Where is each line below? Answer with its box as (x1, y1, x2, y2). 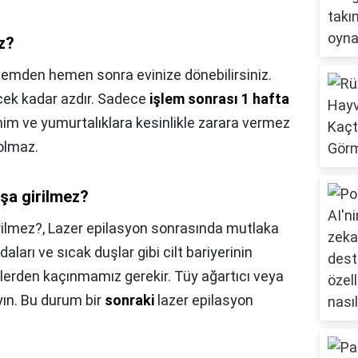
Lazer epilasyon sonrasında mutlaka (48, 220, 279, 237)
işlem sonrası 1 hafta (149, 90, 289, 108)
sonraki (105, 292, 154, 309)
